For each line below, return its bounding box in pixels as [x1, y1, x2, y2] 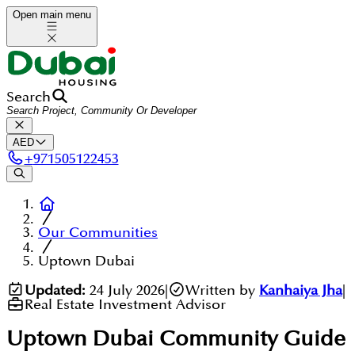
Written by [185, 283, 255, 297]
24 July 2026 [89, 283, 165, 297]
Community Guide [154, 329, 345, 349]
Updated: [24, 283, 86, 297]
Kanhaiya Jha [259, 283, 342, 297]
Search [6, 90, 51, 104]
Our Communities [38, 226, 158, 239]
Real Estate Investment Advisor [24, 298, 226, 312]
